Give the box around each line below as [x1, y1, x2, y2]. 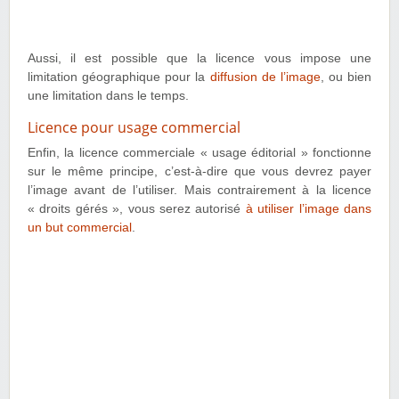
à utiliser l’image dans [245, 201, 372, 216]
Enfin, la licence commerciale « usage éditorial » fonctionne [28, 145, 371, 159]
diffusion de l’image [209, 69, 321, 84]
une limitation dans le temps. [28, 88, 189, 102]
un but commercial [28, 220, 132, 234]
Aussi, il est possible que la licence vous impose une [28, 51, 371, 65]
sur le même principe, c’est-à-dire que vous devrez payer [28, 164, 371, 178]
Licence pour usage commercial [28, 117, 240, 137]
